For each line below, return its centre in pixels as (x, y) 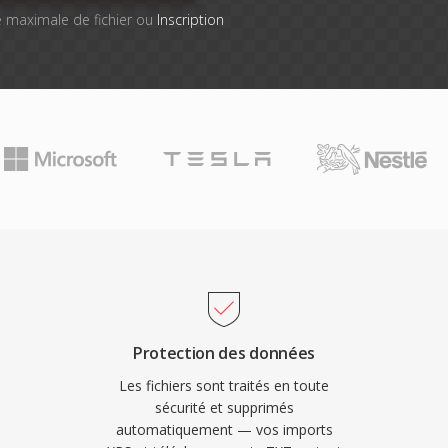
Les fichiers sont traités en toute (224, 385)
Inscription (190, 19)
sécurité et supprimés (224, 407)
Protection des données (224, 353)
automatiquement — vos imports (224, 429)
